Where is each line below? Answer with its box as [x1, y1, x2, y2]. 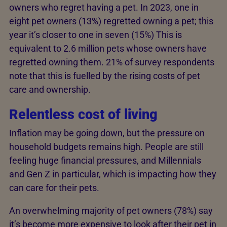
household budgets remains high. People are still [9, 141, 204, 153]
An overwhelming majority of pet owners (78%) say [9, 205, 213, 216]
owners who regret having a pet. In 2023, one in [9, 2, 199, 13]
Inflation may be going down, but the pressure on [9, 128, 205, 139]
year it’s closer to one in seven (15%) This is [9, 29, 182, 40]
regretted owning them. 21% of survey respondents [9, 56, 214, 67]
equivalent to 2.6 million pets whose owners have [9, 43, 207, 54]
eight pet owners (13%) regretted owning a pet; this [9, 15, 213, 26]
